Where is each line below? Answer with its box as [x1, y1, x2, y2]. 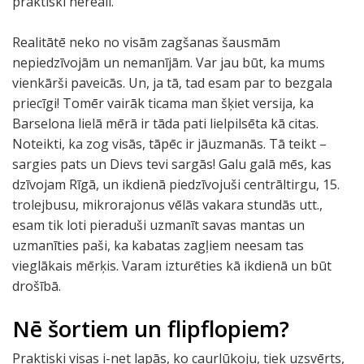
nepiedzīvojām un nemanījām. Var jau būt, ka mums [12, 54, 325, 71]
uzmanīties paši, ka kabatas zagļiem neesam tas [12, 236, 304, 254]
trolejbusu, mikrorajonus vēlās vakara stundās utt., [12, 196, 323, 214]
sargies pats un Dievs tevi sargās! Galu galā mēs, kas [12, 155, 331, 173]
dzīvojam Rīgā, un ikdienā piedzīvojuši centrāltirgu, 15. [12, 175, 340, 193]
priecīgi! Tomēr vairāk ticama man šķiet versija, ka [12, 94, 314, 112]
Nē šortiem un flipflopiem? [12, 314, 289, 344]
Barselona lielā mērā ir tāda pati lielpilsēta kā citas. [12, 115, 318, 132]
